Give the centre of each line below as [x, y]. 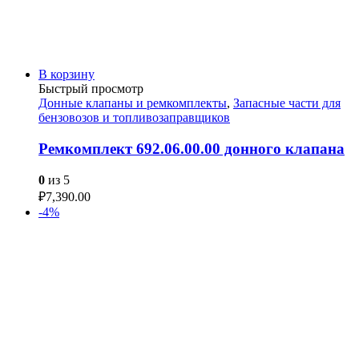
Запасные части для [287, 103]
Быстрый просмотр [91, 89]
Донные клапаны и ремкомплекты [133, 103]
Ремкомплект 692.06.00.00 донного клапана [192, 148]
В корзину [67, 75]
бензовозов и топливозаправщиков [134, 118]
